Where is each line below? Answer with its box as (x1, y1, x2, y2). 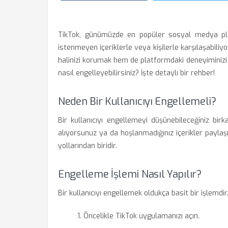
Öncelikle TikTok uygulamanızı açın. (83, 211, 199, 221)
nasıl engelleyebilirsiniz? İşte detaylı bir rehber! (58, 68, 215, 78)
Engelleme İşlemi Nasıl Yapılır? (58, 167, 202, 181)
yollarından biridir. (58, 141, 117, 151)
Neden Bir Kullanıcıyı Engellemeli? (58, 95, 216, 108)
